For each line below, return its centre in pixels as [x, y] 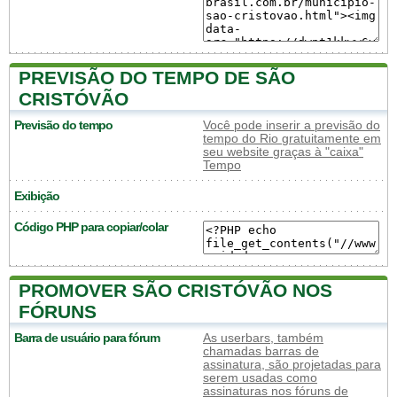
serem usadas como [260, 378]
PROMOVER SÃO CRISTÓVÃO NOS [175, 290]
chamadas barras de [261, 351]
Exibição [37, 196]
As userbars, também [263, 338]
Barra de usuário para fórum [87, 338]
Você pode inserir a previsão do [292, 125]
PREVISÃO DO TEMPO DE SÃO [157, 78]
